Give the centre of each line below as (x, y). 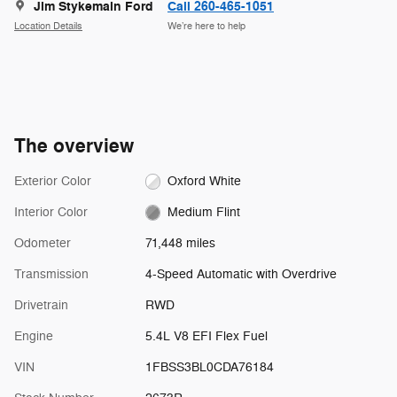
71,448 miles (180, 243)
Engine (34, 336)
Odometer (43, 243)
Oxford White (205, 181)
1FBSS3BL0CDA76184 (209, 367)
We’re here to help (206, 27)
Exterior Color (53, 181)
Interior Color (51, 212)
